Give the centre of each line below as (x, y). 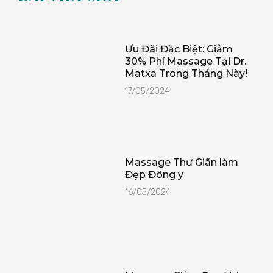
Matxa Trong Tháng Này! (186, 73)
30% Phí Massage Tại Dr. (185, 61)
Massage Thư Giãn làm (181, 163)
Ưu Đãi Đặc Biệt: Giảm (179, 49)
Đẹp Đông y (154, 175)
